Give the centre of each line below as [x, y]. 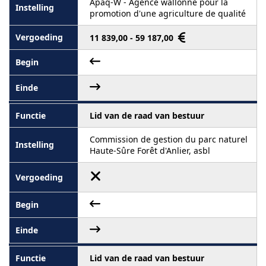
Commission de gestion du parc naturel [169, 139]
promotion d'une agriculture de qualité [168, 13]
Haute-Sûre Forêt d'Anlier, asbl [150, 150]
